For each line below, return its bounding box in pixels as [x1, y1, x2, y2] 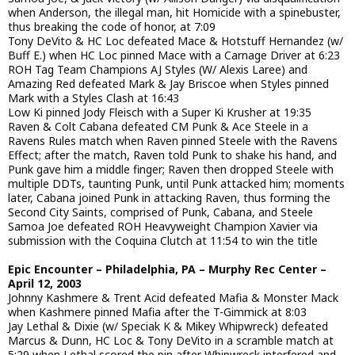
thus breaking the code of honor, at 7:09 [8, 18, 216, 34]
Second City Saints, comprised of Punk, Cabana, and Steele [8, 204, 313, 219]
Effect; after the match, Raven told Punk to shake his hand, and [8, 147, 337, 162]
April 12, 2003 [8, 276, 82, 292]
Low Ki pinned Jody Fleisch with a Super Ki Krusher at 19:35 [8, 104, 311, 120]
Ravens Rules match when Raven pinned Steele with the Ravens [8, 132, 338, 148]
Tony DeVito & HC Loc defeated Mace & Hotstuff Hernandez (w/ [8, 32, 343, 48]
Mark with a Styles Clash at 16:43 [8, 90, 179, 105]
